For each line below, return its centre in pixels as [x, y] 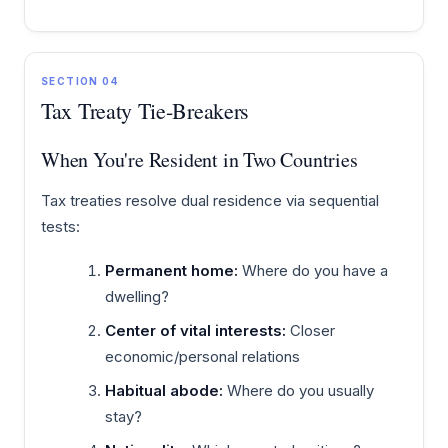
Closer [310, 330]
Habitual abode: [164, 390]
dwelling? [137, 296]
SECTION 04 [80, 81]
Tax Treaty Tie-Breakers [145, 111]
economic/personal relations [202, 356]
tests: [60, 227]
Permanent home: [171, 270]
